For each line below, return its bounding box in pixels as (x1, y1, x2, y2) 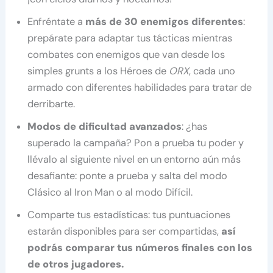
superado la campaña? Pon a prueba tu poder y (27, 136, 244, 149)
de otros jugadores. (27, 257, 124, 271)
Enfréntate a (27, 15, 86, 28)
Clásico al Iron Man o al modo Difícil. (27, 185, 193, 199)
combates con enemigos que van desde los (27, 48, 225, 61)
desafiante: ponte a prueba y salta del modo (27, 169, 228, 182)
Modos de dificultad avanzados (27, 119, 182, 133)
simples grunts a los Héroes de (27, 64, 169, 77)
